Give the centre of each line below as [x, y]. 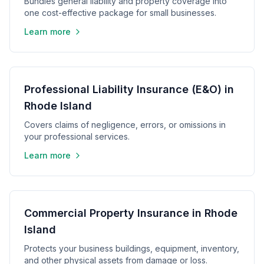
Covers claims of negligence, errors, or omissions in [125, 125]
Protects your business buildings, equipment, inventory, [132, 248]
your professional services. [77, 136]
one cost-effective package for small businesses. [120, 13]
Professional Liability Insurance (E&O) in [129, 89]
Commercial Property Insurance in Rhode [131, 213]
